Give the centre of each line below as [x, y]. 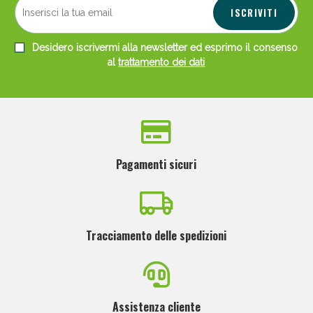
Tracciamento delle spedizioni [156, 236]
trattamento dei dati [162, 63]
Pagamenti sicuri [156, 165]
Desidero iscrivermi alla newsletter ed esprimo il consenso [164, 48]
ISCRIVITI [254, 13]
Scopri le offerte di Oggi [156, 107]
